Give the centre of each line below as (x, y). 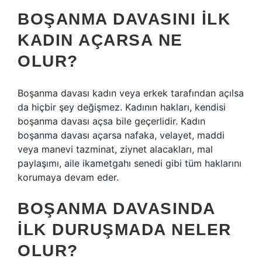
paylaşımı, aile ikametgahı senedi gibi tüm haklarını (130, 163)
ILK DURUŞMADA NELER (125, 230)
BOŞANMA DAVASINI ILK (124, 19)
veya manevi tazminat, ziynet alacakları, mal (115, 149)
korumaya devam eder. (68, 177)
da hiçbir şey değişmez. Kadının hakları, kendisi (122, 107)
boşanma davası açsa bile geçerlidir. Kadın (111, 121)
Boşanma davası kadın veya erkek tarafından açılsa (131, 93)
